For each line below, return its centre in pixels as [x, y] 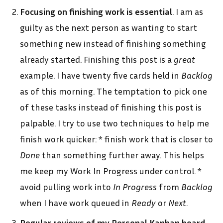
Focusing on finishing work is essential [96, 11]
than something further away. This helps [122, 155]
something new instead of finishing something [113, 43]
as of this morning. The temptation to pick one [113, 91]
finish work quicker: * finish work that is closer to [116, 139]
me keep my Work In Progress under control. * [111, 170]
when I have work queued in [76, 202]
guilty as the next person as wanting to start [109, 27]
